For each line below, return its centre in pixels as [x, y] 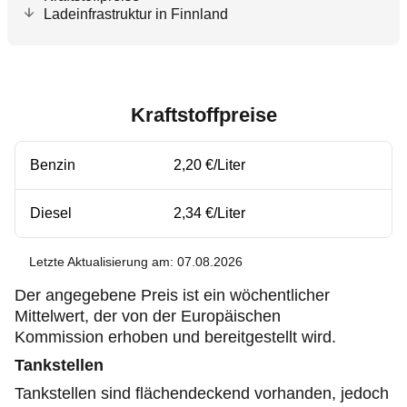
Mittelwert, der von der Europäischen [148, 316]
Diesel [51, 213]
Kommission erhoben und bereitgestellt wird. [175, 337]
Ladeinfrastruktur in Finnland [136, 14]
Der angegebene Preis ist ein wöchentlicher [172, 295]
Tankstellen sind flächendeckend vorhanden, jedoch [202, 393]
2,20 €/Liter [209, 165]
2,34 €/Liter [209, 213]
